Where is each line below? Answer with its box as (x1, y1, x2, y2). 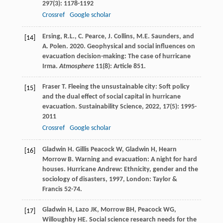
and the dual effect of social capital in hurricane (42, 93, 181, 101)
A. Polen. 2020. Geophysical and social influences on (42, 43, 195, 51)
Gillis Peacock (75, 146, 114, 154)
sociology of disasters (42, 176, 106, 184)
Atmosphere (59, 63, 94, 71)
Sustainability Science (78, 103, 142, 111)
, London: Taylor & (122, 176, 177, 184)
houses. (42, 166, 67, 174)
